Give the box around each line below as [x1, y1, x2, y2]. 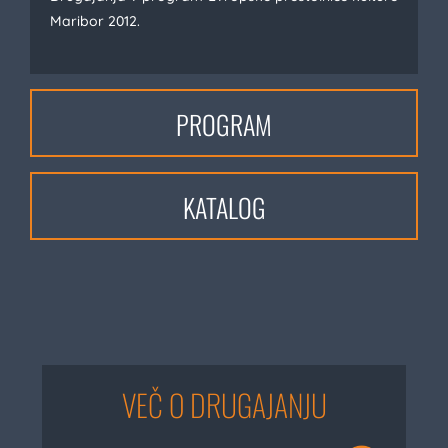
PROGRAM [176, 105, 272, 144]
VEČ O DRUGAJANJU [121, 382, 327, 427]
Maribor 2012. [50, 12, 140, 30]
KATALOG [182, 188, 266, 227]
